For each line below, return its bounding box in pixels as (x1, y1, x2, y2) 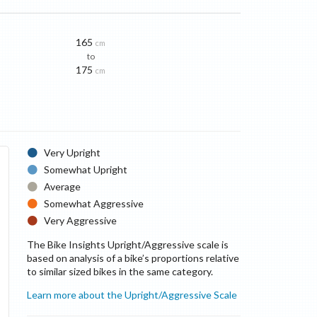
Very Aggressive (44, 214, 117, 226)
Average (44, 180, 81, 192)
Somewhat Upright (44, 163, 128, 175)
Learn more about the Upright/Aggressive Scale (26, 289, 237, 301)
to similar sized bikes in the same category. (26, 265, 213, 277)
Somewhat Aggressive (44, 197, 144, 209)
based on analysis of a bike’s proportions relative (26, 252, 239, 264)
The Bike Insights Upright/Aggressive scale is (26, 238, 229, 250)
